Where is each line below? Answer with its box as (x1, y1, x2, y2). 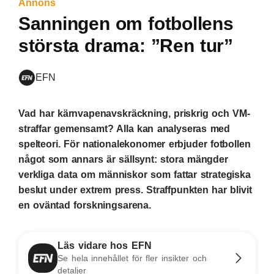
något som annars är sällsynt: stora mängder (18, 154, 228, 165)
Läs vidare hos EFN (57, 240, 152, 251)
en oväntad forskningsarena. (18, 199, 151, 210)
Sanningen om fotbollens (18, 13, 234, 34)
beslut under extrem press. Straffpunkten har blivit (18, 184, 252, 195)
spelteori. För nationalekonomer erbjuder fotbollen (18, 138, 251, 149)
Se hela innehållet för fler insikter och (57, 253, 207, 263)
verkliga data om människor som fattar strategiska (18, 169, 251, 180)
